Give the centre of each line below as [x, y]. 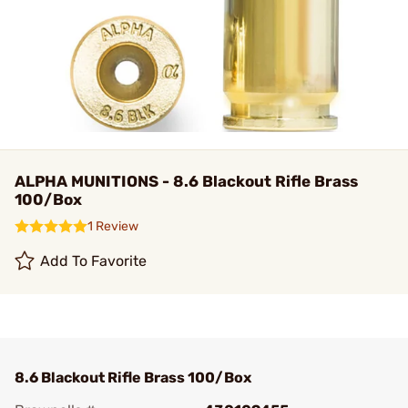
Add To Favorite [94, 261]
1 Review [113, 226]
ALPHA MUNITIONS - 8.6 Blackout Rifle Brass [186, 181]
